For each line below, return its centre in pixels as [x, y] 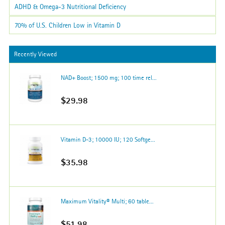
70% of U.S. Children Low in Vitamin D [68, 25]
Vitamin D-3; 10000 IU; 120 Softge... [108, 139]
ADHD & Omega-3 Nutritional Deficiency [70, 7]
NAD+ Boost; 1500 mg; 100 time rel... [109, 78]
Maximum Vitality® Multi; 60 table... [107, 201]
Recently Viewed [35, 54]
